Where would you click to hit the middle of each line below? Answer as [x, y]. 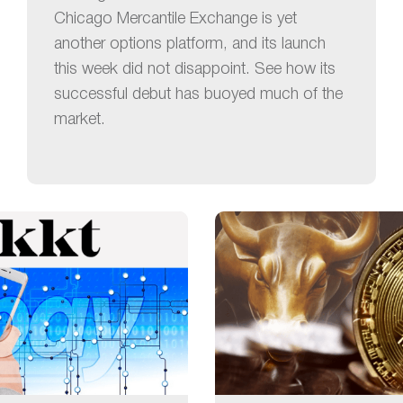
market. [80, 119]
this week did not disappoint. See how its [195, 69]
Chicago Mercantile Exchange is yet [175, 18]
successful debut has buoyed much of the [198, 94]
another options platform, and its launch [190, 44]
